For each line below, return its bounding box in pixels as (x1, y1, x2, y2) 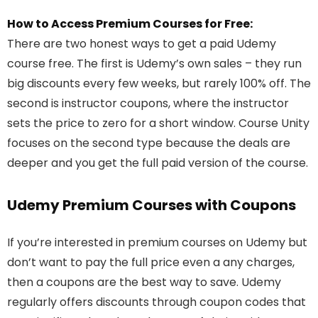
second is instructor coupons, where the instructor (7, 95, 289, 112)
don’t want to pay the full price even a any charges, (7, 254, 295, 271)
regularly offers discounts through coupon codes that (7, 294, 306, 311)
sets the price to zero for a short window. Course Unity (7, 115, 309, 132)
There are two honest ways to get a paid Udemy (7, 35, 276, 53)
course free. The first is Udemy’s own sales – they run (7, 55, 302, 72)
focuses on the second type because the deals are (7, 135, 290, 152)
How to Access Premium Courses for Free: (7, 16, 253, 33)
